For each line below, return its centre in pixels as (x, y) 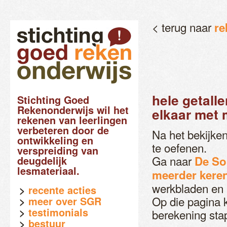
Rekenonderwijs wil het (73, 110)
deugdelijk (42, 161)
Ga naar (173, 161)
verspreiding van (58, 150)
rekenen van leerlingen (72, 120)
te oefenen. (179, 147)
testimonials (58, 212)
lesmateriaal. (48, 171)
